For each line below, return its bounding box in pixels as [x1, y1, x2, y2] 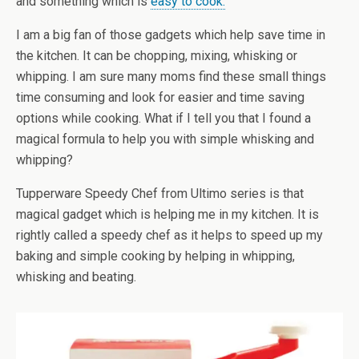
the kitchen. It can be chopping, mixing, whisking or [16, 48, 297, 63]
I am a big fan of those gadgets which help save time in [16, 27, 325, 42]
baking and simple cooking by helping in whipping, [16, 248, 295, 264]
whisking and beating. [16, 269, 136, 284]
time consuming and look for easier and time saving [16, 90, 305, 105]
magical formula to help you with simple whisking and [16, 131, 314, 147]
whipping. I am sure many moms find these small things [16, 69, 326, 84]
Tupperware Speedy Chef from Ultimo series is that [16, 186, 304, 201]
